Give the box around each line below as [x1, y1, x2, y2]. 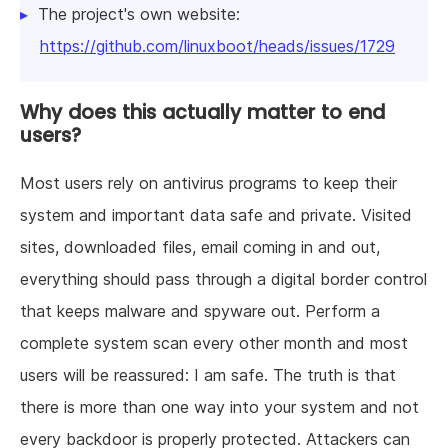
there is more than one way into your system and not [20, 397, 419, 418]
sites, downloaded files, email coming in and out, [20, 237, 380, 258]
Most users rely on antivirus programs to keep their [20, 173, 397, 194]
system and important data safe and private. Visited [20, 205, 412, 226]
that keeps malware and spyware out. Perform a [20, 301, 380, 322]
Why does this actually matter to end [20, 99, 385, 127]
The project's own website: [38, 4, 240, 25]
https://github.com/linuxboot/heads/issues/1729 [40, 36, 395, 57]
